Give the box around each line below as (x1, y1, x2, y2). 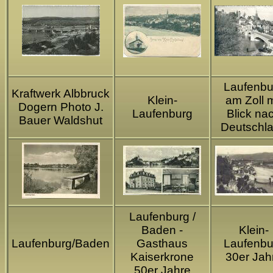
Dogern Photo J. (18, 101, 104, 114)
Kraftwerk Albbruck (12, 87, 110, 101)
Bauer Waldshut (19, 114, 102, 127)
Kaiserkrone (130, 250, 194, 264)
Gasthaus (136, 237, 188, 250)
